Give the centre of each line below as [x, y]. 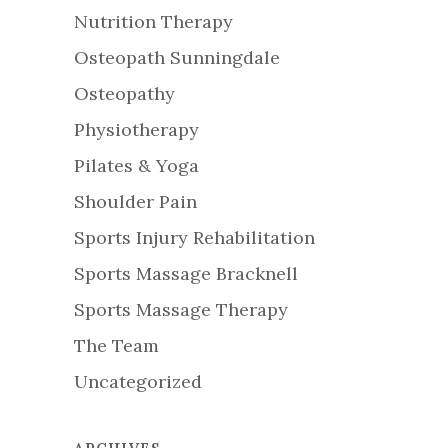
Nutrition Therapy [153, 22]
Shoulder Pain [135, 202]
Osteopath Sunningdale [177, 58]
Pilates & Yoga [136, 166]
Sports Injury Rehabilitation [194, 238]
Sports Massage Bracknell [186, 274]
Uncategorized [138, 382]
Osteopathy [124, 94]
